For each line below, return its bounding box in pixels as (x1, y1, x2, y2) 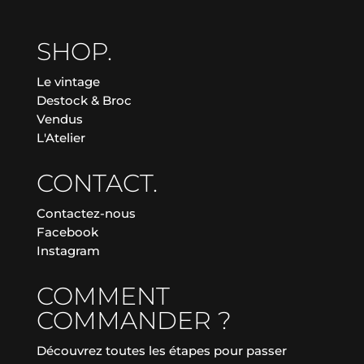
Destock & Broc (36, 93, 132, 109)
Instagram (36, 243, 100, 259)
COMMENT (36, 281, 170, 312)
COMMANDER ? (36, 305, 232, 336)
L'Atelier (36, 130, 85, 146)
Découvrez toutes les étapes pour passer (36, 343, 287, 359)
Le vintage (36, 74, 100, 90)
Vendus (36, 111, 83, 128)
